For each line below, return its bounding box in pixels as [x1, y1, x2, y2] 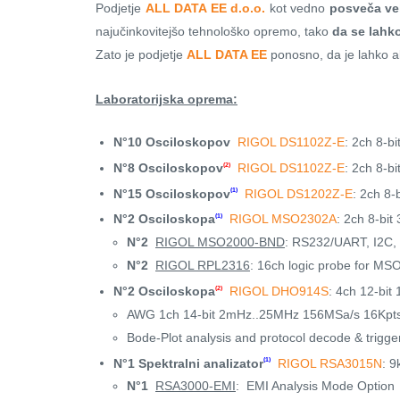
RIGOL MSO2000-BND [155, 235, 285, 250]
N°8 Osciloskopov [113, 160, 223, 175]
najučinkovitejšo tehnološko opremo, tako [96, 24, 332, 39]
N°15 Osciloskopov [113, 186, 230, 201]
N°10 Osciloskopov [113, 135, 230, 150]
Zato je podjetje [96, 47, 187, 62]
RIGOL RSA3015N [278, 355, 382, 371]
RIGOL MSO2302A [229, 212, 337, 227]
